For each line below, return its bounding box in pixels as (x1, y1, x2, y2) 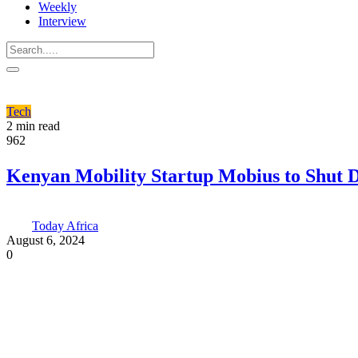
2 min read (6, 119, 60, 133)
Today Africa (32, 218, 98, 233)
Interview (38, 14, 86, 28)
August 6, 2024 (6, 233, 85, 247)
